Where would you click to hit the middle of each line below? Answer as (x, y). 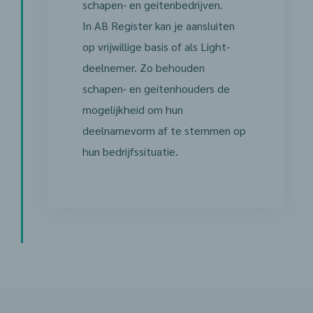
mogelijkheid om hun (132, 109)
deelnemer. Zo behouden (143, 67)
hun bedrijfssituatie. (130, 151)
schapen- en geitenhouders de (156, 88)
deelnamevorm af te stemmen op (164, 130)
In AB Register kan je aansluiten (158, 26)
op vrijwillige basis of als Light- (156, 46)
